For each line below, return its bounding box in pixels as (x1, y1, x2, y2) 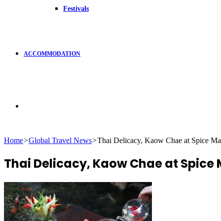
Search (23, 101, 44, 110)
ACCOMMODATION (24, 50, 80, 57)
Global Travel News (29, 136, 92, 145)
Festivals (63, 5, 89, 12)
